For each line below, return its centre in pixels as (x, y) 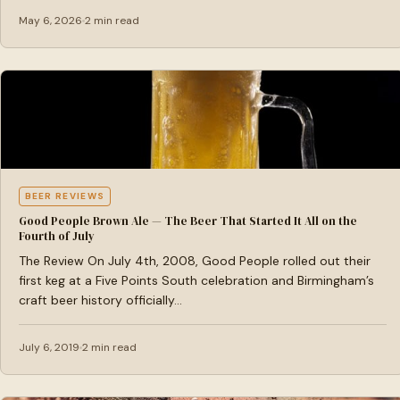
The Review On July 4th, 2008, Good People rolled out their (195, 261)
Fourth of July (57, 236)
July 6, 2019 (49, 347)
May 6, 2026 (50, 21)
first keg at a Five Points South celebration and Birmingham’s (196, 280)
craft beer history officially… (100, 300)
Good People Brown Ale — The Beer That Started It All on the (188, 221)
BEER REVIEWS (65, 196)
